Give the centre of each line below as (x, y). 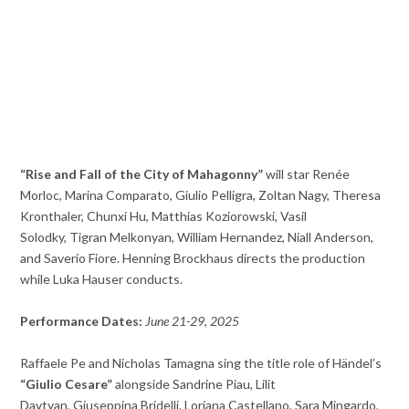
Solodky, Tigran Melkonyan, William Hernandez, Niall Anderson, (197, 237)
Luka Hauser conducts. (118, 279)
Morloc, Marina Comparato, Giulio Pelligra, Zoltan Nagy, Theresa (201, 195)
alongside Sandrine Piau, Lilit (194, 384)
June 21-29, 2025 (193, 321)
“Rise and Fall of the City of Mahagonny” (142, 174)
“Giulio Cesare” (67, 384)
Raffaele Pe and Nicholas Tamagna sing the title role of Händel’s (201, 363)
